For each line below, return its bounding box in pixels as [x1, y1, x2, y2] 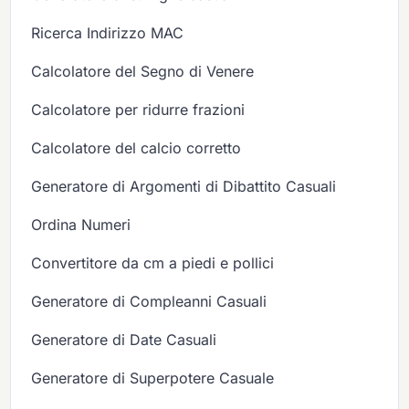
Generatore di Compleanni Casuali [31, 292, 267, 311]
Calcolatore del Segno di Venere [31, 62, 255, 81]
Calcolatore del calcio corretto [31, 139, 242, 158]
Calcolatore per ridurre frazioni [31, 100, 246, 120]
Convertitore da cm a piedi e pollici [31, 254, 275, 273]
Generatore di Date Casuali [31, 330, 217, 350]
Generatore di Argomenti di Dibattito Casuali [31, 177, 337, 196]
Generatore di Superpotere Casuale [31, 369, 275, 388]
